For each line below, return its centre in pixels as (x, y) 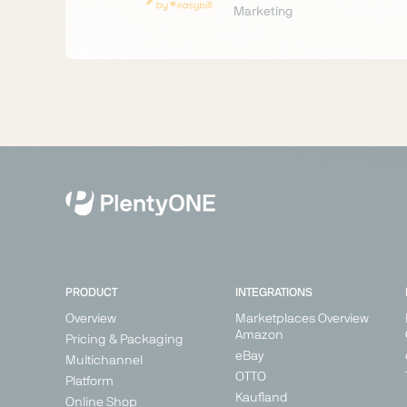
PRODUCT (91, 293)
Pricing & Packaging (124, 340)
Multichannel (104, 361)
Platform (89, 382)
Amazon (259, 336)
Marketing (263, 12)
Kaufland (261, 398)
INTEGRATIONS (273, 293)
